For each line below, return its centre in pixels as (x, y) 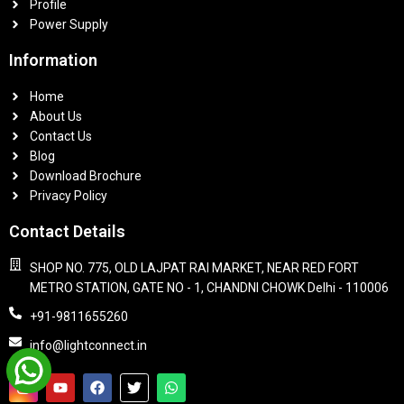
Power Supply (69, 25)
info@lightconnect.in (88, 346)
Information (53, 60)
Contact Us (60, 137)
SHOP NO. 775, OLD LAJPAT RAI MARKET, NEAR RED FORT (194, 268)
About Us (55, 117)
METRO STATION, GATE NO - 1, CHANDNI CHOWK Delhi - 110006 (209, 288)
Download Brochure (85, 176)
